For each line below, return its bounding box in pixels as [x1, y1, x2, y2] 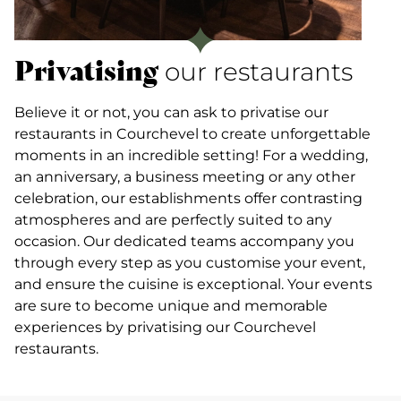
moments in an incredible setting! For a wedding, [14, 146, 368, 164]
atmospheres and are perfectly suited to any [14, 210, 332, 228]
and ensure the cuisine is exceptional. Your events [14, 275, 372, 293]
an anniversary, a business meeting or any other [14, 167, 355, 185]
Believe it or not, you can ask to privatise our [14, 103, 328, 121]
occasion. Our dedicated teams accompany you [14, 232, 354, 250]
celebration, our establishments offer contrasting [14, 189, 363, 207]
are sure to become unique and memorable [14, 296, 328, 314]
